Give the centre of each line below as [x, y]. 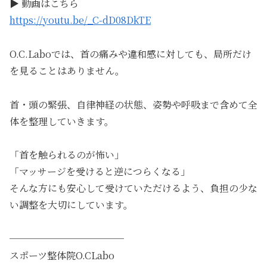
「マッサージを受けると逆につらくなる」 [100, 172]
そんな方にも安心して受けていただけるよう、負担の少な [133, 188]
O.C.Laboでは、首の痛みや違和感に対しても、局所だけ [131, 54]
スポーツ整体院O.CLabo [62, 256]
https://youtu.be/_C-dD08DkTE [80, 20]
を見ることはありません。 [67, 70]
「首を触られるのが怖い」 [67, 155]
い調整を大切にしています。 [71, 205]
